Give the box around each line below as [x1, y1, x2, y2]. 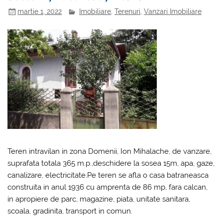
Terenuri [114, 7, 141, 15]
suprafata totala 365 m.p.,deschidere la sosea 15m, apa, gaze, [7, 159, 215, 168]
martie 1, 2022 [17, 7, 62, 15]
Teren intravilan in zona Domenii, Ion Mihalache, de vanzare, [7, 147, 212, 156]
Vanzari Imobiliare [144, 7, 202, 15]
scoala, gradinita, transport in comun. [7, 207, 133, 216]
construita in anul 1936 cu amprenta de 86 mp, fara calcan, [7, 183, 208, 192]
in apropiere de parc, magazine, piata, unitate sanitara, [7, 195, 191, 204]
